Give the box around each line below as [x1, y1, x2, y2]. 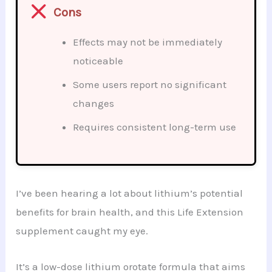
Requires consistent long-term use [73, 120, 237, 133]
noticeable [73, 54, 124, 67]
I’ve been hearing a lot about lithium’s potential [16, 187, 243, 200]
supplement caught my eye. [16, 225, 149, 237]
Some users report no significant [73, 78, 227, 90]
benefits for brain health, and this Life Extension [16, 206, 244, 219]
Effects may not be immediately [73, 35, 223, 48]
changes [73, 97, 115, 109]
